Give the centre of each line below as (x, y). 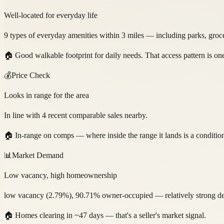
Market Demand (38, 155)
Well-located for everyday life (51, 15)
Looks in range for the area (46, 95)
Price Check (31, 75)
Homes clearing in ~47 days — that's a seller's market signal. (110, 215)
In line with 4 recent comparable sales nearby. (76, 115)
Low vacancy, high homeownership (60, 175)
